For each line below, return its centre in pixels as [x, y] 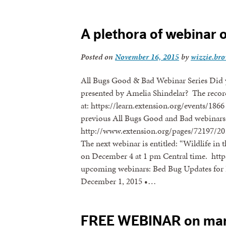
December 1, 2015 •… [118, 181]
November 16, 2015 [147, 57]
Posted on [98, 57]
